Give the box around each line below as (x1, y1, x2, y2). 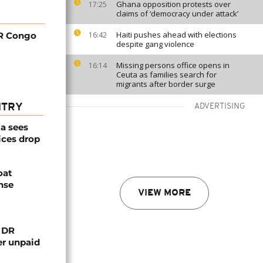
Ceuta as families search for (116, 69, 217, 80)
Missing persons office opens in (116, 60, 230, 70)
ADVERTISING (194, 102, 245, 111)
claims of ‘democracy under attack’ (116, 8, 238, 19)
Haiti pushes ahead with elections (116, 29, 237, 40)
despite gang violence (116, 39, 194, 49)
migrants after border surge (116, 79, 215, 89)
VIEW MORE (138, 188, 191, 198)
